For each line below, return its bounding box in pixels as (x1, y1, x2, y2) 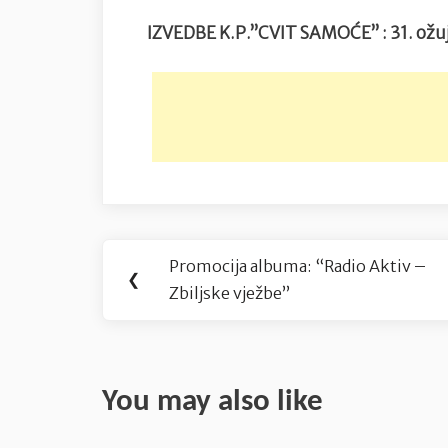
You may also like (102, 386, 323, 418)
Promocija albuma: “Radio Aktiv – (169, 255, 427, 276)
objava (101, 281, 188, 313)
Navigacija (101, 236, 232, 268)
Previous (181, 266, 250, 287)
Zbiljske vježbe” (169, 282, 291, 303)
